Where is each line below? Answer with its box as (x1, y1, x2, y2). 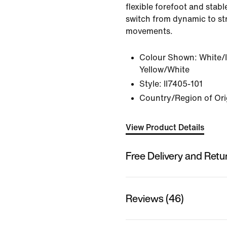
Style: (139, 80, 162, 88)
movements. (126, 27, 173, 35)
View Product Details (126, 123, 204, 132)
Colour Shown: (139, 53, 197, 62)
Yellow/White (139, 65, 190, 74)
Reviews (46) (126, 191, 184, 206)
